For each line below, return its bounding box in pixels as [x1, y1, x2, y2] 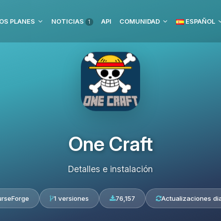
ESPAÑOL [184, 17, 215, 25]
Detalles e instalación [68, 164, 153, 174]
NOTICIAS [51, 17, 85, 25]
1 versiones [53, 194, 89, 202]
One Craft [68, 132, 153, 155]
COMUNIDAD [119, 17, 160, 25]
